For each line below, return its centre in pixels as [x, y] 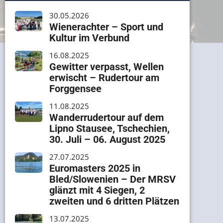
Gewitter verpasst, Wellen [106, 66]
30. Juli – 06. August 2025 [107, 139]
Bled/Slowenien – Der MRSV [112, 179]
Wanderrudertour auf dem [106, 117]
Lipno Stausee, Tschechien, [109, 128]
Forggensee [75, 88]
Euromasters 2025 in [95, 168]
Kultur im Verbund [89, 38]
